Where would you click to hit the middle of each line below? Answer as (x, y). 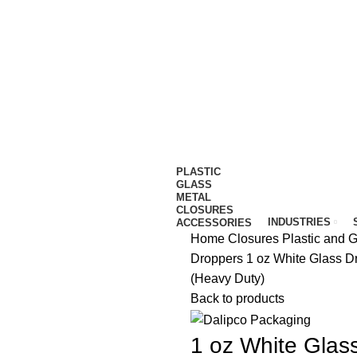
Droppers (218, 259)
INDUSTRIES (299, 222)
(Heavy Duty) (228, 279)
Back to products (237, 299)
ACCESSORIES (214, 222)
